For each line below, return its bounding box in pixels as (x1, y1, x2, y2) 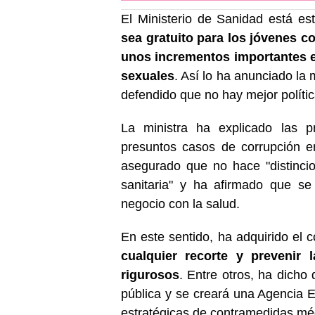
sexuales (121, 68, 174, 83)
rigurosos (121, 267, 179, 282)
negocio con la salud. (121, 196, 240, 211)
